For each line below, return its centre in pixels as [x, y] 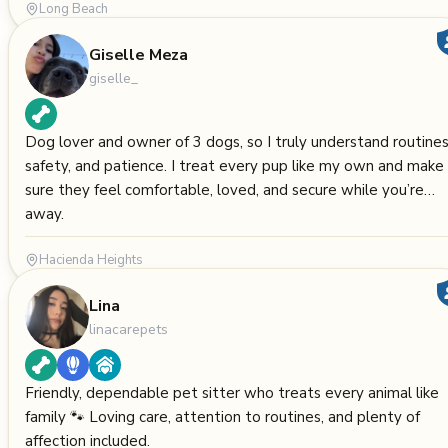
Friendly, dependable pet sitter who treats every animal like [232, 393]
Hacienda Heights [91, 260]
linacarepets [128, 329]
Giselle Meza [139, 54]
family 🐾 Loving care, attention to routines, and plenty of [222, 417]
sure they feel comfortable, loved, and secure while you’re [224, 190]
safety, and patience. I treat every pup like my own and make [234, 166]
